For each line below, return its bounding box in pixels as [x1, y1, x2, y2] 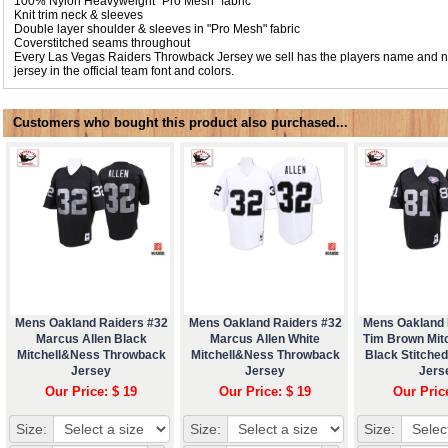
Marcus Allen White [210, 331, 320, 346]
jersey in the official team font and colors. [14, 63, 234, 78]
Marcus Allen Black [35, 331, 147, 346]
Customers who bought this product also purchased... [13, 114, 348, 130]
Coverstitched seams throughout [14, 35, 190, 50]
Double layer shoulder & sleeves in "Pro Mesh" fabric [14, 21, 300, 36]
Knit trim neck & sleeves [14, 7, 143, 22]
